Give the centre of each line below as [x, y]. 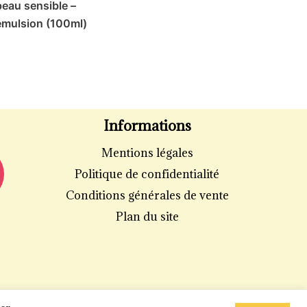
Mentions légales [147, 153]
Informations [147, 126]
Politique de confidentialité [147, 174]
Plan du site [147, 217]
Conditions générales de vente [147, 196]
